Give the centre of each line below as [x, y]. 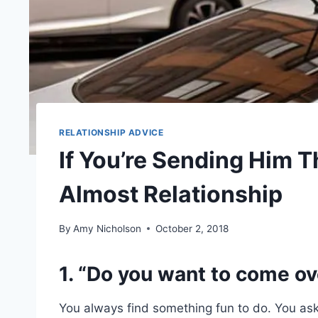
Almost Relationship [171, 194]
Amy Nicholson [108, 228]
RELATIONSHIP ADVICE [111, 133]
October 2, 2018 [192, 228]
